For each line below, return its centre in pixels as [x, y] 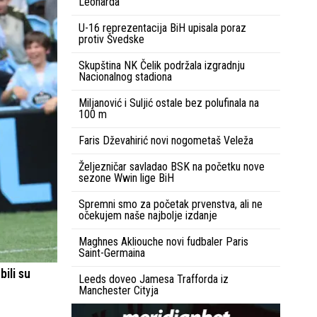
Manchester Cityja [119, 290]
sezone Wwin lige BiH [126, 178]
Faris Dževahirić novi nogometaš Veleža [166, 140]
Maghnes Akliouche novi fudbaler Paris [163, 241]
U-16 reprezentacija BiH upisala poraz [162, 28]
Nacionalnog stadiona [125, 76]
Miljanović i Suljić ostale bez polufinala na [169, 103]
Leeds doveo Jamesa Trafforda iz [154, 279]
